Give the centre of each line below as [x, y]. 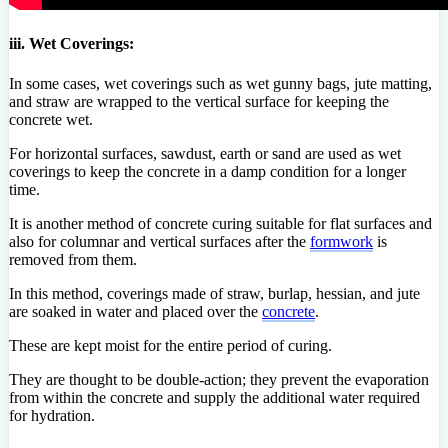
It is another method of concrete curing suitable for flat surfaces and [220, 223]
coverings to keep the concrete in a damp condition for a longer [207, 171]
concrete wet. [51, 119]
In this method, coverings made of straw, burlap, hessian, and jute [214, 293]
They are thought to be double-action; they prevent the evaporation [219, 379]
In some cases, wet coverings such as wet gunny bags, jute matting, [220, 83]
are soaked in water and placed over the [135, 311]
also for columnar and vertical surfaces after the [159, 241]
